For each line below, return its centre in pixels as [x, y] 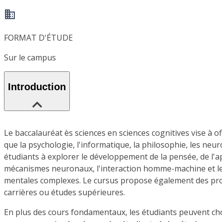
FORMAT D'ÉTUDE [38, 38]
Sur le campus [30, 58]
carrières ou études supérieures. [64, 192]
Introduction [37, 87]
